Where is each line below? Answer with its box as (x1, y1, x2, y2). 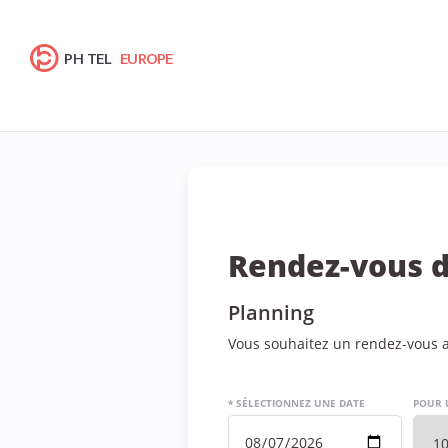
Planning (227, 299, 314, 326)
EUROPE (119, 44, 174, 73)
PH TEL (64, 44, 112, 73)
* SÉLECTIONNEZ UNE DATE (227, 396, 365, 410)
